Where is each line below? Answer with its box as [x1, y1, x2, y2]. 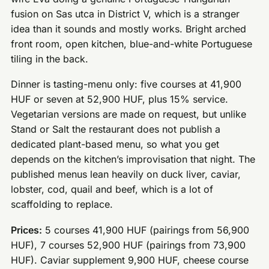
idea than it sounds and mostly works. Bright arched [11, 22, 247, 35]
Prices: [11, 223, 43, 236]
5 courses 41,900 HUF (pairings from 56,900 [42, 223, 250, 236]
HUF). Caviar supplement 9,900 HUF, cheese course [11, 253, 249, 266]
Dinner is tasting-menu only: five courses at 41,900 [11, 78, 242, 91]
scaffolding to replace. [11, 198, 113, 211]
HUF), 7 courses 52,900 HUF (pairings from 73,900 [11, 238, 246, 251]
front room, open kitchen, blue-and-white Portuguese [11, 37, 253, 50]
